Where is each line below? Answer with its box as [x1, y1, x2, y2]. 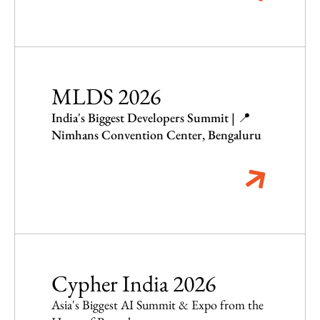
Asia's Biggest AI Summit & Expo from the [51, 296, 264, 314]
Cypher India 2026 [51, 269, 216, 299]
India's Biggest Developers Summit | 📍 [51, 109, 251, 126]
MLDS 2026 [51, 81, 161, 112]
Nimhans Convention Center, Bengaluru [51, 126, 261, 144]
